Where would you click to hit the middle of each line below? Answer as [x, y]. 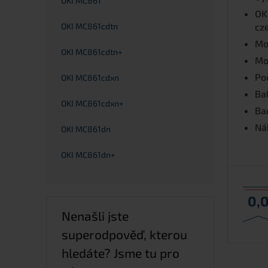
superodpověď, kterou [124, 234]
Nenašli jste [95, 216]
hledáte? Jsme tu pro [121, 253]
